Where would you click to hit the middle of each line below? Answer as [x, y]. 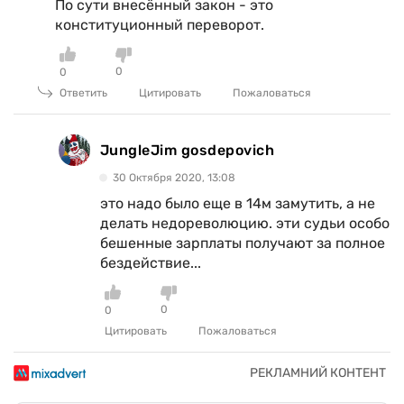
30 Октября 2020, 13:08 [174, 178]
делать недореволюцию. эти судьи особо [245, 224]
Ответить [83, 93]
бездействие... [151, 263]
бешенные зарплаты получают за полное [243, 243]
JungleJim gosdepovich [188, 150]
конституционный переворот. [160, 25]
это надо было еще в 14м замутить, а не [238, 204]
